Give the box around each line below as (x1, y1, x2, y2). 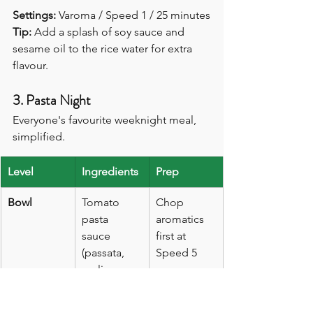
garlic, (82, 263, 115, 277)
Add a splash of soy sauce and (31, 25, 187, 39)
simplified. (13, 130, 65, 144)
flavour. (13, 59, 48, 73)
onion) (82, 296, 114, 310)
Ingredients (82, 165, 138, 179)
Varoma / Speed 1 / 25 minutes (56, 8, 210, 22)
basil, (82, 279, 110, 293)
